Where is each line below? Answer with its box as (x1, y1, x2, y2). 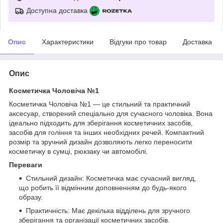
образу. (19, 193, 43, 201)
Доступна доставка (26, 6, 88, 14)
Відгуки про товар (110, 37, 167, 46)
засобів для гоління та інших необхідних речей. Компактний (9, 128, 204, 136)
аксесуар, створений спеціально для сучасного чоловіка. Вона (9, 109, 213, 117)
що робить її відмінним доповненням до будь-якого (19, 183, 187, 192)
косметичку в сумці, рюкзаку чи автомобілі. (9, 147, 148, 155)
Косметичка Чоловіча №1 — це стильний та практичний (9, 100, 190, 108)
